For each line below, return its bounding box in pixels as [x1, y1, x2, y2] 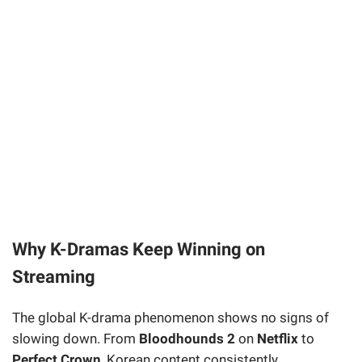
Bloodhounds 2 [139, 330, 235, 347]
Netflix [257, 330, 298, 347]
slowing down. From [12, 330, 139, 347]
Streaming [12, 266, 95, 288]
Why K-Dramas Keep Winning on [12, 238, 265, 260]
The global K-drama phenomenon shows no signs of [12, 309, 329, 326]
